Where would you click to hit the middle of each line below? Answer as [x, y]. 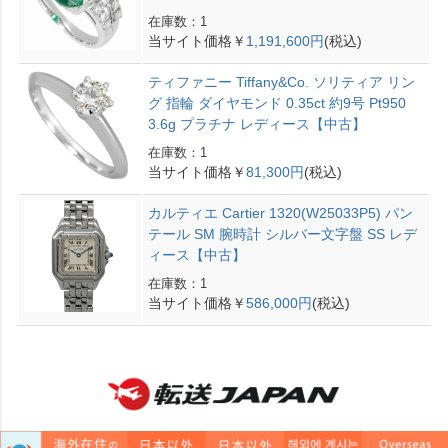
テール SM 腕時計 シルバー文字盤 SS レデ [282, 234]
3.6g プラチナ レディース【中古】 [256, 124]
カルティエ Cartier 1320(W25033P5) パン [280, 213]
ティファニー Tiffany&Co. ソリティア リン [281, 82]
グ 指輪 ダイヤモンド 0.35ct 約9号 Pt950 [276, 103]
